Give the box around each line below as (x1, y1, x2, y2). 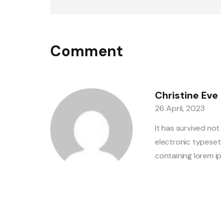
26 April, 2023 (155, 103, 205, 114)
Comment (50, 41, 123, 61)
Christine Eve (155, 88, 218, 102)
